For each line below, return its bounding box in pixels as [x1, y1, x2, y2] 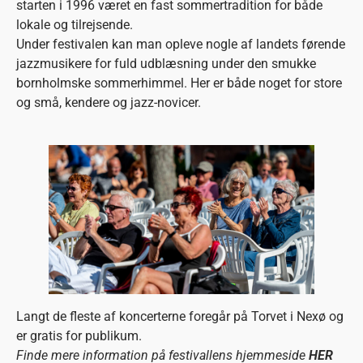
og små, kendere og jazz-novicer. [16, 94, 201, 110]
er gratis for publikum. [16, 328, 142, 344]
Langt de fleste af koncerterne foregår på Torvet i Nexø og [16, 309, 344, 325]
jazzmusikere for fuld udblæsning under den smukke [16, 55, 316, 71]
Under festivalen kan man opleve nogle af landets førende [16, 36, 345, 52]
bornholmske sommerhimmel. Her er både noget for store [16, 75, 342, 91]
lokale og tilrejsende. [16, 16, 133, 32]
